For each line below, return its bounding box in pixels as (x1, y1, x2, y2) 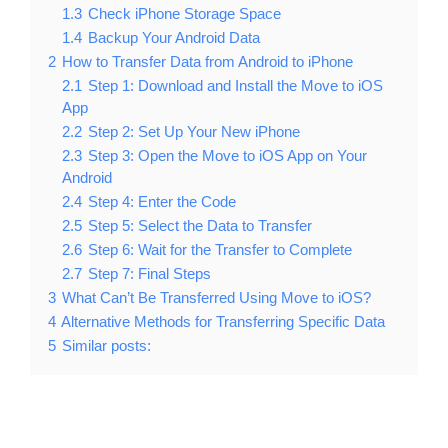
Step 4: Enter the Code (88, 192, 236, 210)
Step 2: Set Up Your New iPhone (88, 122, 300, 140)
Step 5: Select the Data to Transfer (88, 216, 312, 234)
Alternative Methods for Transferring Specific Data (61, 312, 385, 330)
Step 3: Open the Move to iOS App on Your (88, 146, 367, 164)
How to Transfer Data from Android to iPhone (62, 52, 353, 70)
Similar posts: (62, 336, 151, 354)
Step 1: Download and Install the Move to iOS (88, 76, 383, 94)
